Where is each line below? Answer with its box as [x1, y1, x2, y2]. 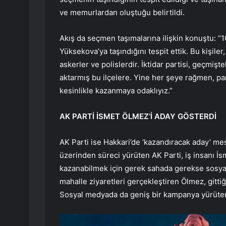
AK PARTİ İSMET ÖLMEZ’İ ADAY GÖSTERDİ [60, 111, 216, 122]
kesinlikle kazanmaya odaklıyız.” [60, 86, 173, 96]
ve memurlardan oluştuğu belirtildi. [60, 8, 185, 18]
